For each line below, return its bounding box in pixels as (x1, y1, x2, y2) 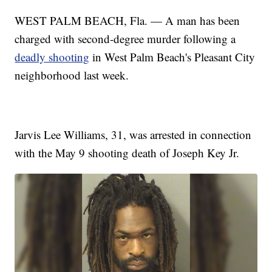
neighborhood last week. (15, 67, 129, 83)
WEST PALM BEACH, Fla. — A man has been (15, 13, 240, 29)
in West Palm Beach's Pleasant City (89, 49, 256, 65)
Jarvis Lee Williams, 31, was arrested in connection (15, 127, 252, 143)
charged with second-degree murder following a (15, 31, 236, 47)
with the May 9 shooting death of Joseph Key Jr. (15, 145, 240, 161)
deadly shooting (15, 49, 90, 65)
